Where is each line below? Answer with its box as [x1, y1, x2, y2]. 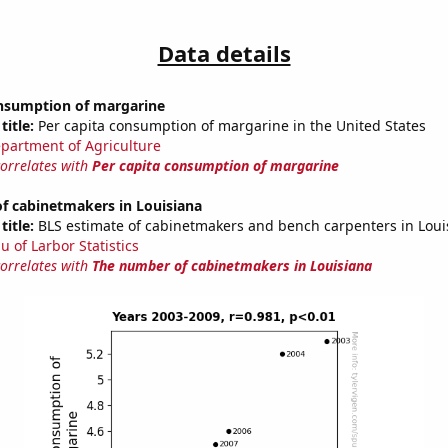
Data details [157, 38, 291, 69]
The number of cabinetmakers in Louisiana [91, 256, 372, 276]
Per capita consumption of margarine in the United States [33, 116, 426, 136]
